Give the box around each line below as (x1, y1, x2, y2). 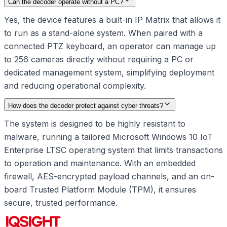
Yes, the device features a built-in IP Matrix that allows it (4, 15, 220, 25)
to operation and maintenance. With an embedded (4, 158, 196, 169)
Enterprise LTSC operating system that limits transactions (4, 145, 223, 156)
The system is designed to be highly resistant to (4, 119, 185, 129)
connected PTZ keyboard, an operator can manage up (4, 41, 216, 52)
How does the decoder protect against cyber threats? (8, 102, 163, 110)
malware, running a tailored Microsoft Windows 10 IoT (4, 132, 213, 142)
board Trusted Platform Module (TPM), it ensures (4, 184, 196, 195)
